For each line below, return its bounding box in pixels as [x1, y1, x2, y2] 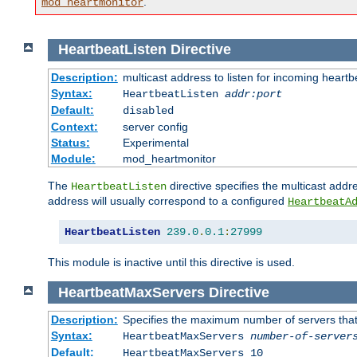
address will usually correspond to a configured [48, 194, 288, 207]
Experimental [122, 135, 189, 149]
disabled [122, 104, 174, 117]
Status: [50, 135, 90, 149]
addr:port [224, 87, 282, 100]
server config [122, 120, 188, 133]
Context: [50, 120, 98, 133]
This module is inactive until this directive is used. [48, 255, 295, 269]
